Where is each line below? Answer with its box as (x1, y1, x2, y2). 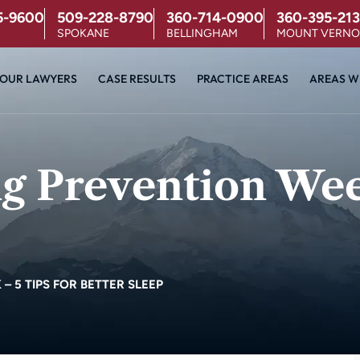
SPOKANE (56, 27, 109, 40)
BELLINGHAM (166, 27, 238, 40)
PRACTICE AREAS (196, 72, 288, 86)
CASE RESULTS (97, 72, 176, 86)
